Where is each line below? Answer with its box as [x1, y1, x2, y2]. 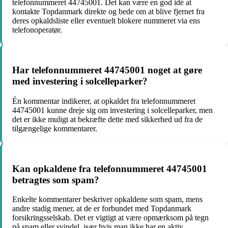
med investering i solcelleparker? [12, 76, 148, 87]
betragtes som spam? [12, 174, 99, 185]
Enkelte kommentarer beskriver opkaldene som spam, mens [12, 195, 203, 204]
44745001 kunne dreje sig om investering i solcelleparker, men [12, 105, 213, 115]
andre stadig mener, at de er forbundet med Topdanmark [12, 204, 191, 213]
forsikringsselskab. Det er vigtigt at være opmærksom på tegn [12, 213, 209, 222]
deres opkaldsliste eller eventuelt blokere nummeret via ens [12, 16, 200, 25]
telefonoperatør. [12, 25, 62, 35]
